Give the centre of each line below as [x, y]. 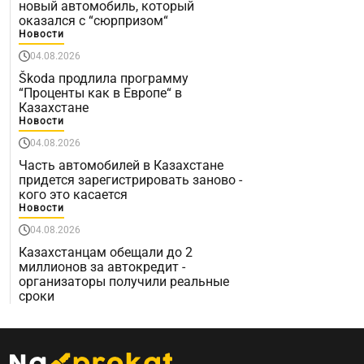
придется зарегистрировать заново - [130, 180]
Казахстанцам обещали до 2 [106, 252]
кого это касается [73, 194]
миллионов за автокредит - [102, 266]
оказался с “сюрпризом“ [93, 20]
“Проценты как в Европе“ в [100, 93]
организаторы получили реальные [124, 281]
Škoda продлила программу [104, 78]
